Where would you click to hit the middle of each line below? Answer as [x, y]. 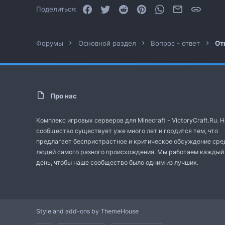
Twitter [122, 8]
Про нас [64, 96]
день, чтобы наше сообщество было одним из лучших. [117, 162]
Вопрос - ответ [176, 43]
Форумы [50, 43]
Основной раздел [107, 43]
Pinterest [161, 8]
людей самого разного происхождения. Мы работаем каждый [130, 152]
